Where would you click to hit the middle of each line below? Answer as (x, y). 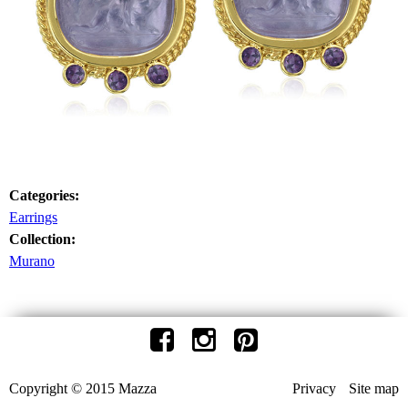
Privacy (314, 389)
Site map (374, 389)
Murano (32, 261)
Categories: (46, 196)
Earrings (33, 218)
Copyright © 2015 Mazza (83, 389)
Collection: (44, 240)
